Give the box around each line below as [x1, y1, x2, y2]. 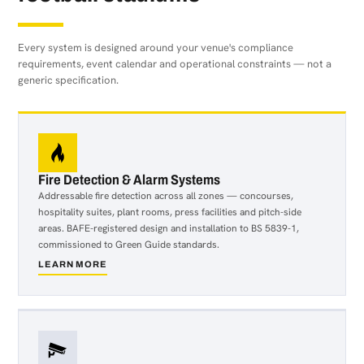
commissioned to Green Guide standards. [38, 238, 219, 251]
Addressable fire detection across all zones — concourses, [38, 189, 293, 202]
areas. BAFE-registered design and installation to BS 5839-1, [38, 222, 299, 235]
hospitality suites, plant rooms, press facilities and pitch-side [38, 206, 301, 219]
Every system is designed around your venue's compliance [18, 41, 293, 54]
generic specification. [18, 73, 119, 87]
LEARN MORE [38, 259, 107, 269]
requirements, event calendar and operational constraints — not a [18, 57, 331, 71]
